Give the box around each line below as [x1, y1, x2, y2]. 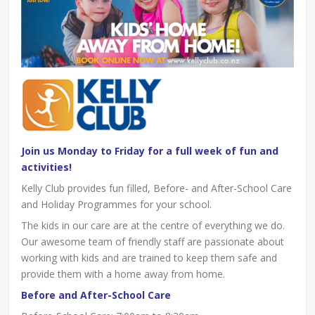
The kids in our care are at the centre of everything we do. [21, 219, 285, 233]
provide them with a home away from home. [21, 267, 226, 281]
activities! [21, 160, 72, 174]
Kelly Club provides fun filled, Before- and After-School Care [21, 181, 292, 195]
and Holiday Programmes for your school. [21, 198, 212, 212]
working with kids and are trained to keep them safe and [21, 251, 278, 265]
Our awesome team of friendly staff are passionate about [21, 235, 285, 249]
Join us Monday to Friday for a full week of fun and [21, 144, 279, 158]
